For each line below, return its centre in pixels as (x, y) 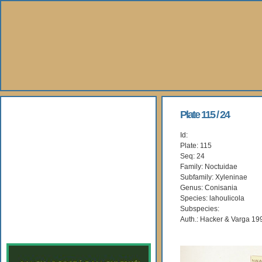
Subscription (56, 223)
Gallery (40, 169)
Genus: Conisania (209, 188)
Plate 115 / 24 (205, 115)
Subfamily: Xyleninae (214, 177)
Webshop (47, 196)
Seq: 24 (192, 156)
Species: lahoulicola (212, 198)
